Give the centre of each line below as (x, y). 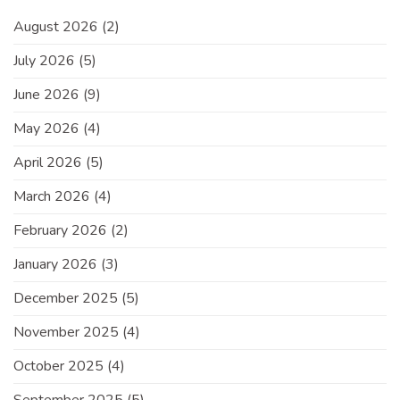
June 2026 (46, 95)
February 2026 (60, 231)
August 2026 (56, 27)
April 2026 (48, 163)
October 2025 (58, 367)
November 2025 (66, 333)
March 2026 (52, 197)
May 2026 (46, 129)
